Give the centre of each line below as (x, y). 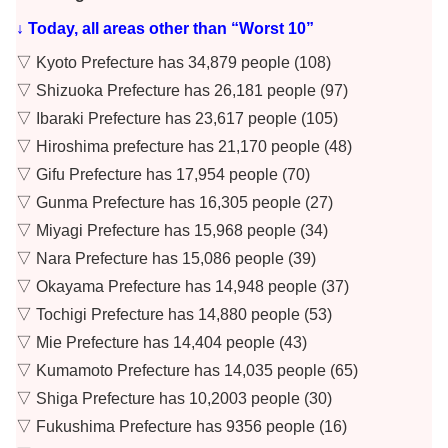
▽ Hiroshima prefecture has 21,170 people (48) (184, 147)
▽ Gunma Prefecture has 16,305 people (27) (174, 203)
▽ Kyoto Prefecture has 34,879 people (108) (173, 63)
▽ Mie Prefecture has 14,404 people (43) (161, 343)
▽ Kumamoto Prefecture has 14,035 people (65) (187, 371)
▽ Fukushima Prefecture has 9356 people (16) (181, 427)
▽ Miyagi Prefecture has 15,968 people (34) (172, 231)
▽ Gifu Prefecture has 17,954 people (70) (163, 175)
